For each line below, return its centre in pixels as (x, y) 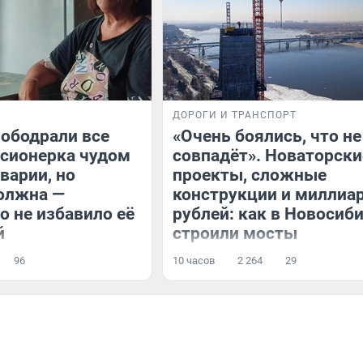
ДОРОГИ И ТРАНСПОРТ (235, 115)
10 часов (194, 261)
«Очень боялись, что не (267, 136)
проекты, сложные (250, 175)
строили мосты (235, 233)
